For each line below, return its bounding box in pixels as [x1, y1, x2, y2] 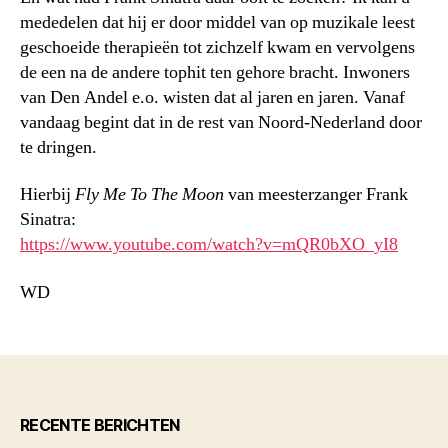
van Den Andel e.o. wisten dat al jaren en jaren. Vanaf [20, 85, 405, 109]
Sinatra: [20, 208, 76, 232]
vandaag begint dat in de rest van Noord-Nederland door [20, 110, 422, 134]
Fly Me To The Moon [75, 183, 224, 207]
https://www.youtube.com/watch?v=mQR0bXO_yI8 [20, 233, 398, 257]
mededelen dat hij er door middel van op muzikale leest [20, 10, 415, 34]
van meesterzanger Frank [224, 183, 408, 207]
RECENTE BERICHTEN [20, 414, 180, 435]
